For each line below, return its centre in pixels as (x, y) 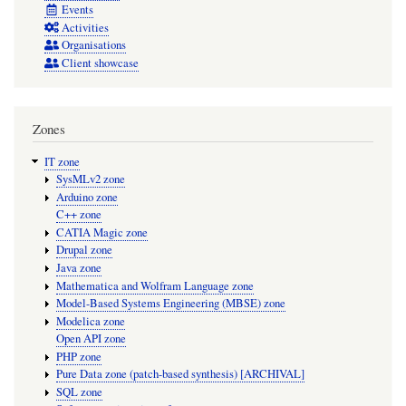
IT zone (62, 161)
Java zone (78, 267)
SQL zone (79, 391)
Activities (85, 27)
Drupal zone (84, 250)
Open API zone (91, 339)
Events (77, 10)
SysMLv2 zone (90, 179)
